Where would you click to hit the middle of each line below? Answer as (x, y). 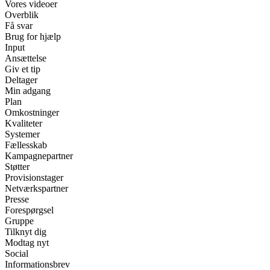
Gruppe (19, 221)
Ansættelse (26, 58)
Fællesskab (26, 145)
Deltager (21, 80)
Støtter (17, 166)
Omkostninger (32, 112)
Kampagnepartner (39, 155)
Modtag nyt (27, 242)
